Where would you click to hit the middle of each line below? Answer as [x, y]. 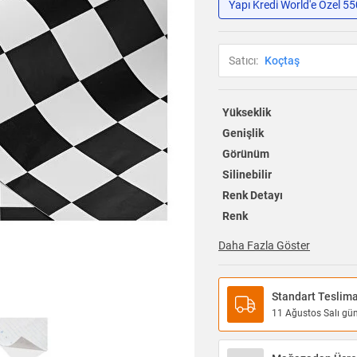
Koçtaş [282, 61]
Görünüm [245, 154]
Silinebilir [247, 175]
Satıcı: [243, 61]
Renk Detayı [252, 196]
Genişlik [243, 133]
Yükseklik [246, 113]
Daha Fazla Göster [264, 246]
